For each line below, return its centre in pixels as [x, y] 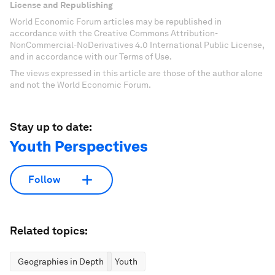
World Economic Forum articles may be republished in [116, 21]
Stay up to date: [51, 126]
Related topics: [49, 230]
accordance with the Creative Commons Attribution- [114, 33]
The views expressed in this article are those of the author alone [136, 73]
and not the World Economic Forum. [80, 84]
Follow [44, 180]
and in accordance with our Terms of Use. [91, 56]
